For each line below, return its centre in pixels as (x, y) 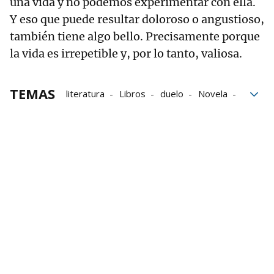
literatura (85, 93)
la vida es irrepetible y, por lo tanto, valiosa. (126, 53)
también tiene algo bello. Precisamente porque (135, 36)
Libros (132, 93)
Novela (213, 93)
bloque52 (86, 110)
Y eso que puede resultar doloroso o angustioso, (137, 19)
